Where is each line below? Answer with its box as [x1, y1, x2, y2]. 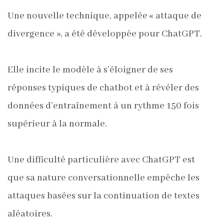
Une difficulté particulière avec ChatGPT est [7, 154, 195, 166]
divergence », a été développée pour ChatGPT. [7, 28, 202, 40]
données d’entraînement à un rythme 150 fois [7, 100, 199, 112]
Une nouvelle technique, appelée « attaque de [7, 10, 201, 22]
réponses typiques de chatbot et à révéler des [7, 82, 199, 94]
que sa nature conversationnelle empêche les [7, 172, 199, 184]
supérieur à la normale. [7, 118, 107, 130]
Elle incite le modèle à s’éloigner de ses [7, 64, 173, 76]
